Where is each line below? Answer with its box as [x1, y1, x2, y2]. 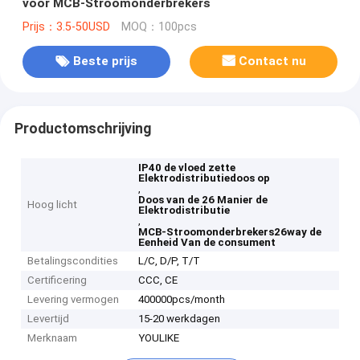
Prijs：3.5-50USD [22, 19, 110, 34]
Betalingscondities [27, 255, 119, 268]
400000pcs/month [138, 293, 226, 306]
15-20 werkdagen [138, 313, 221, 325]
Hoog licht [27, 198, 78, 211]
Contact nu [239, 54, 307, 69]
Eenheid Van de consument [138, 236, 276, 249]
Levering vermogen [27, 293, 120, 306]
